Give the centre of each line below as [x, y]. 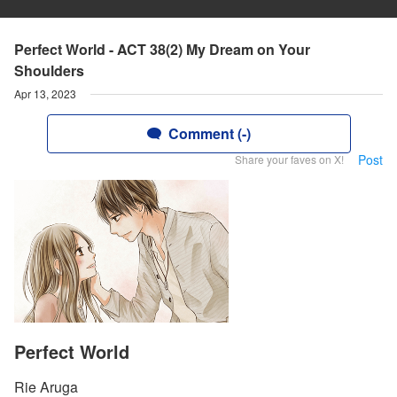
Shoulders [49, 70]
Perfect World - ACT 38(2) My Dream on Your [162, 49]
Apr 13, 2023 [45, 93]
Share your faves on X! [289, 159]
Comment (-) [209, 133]
